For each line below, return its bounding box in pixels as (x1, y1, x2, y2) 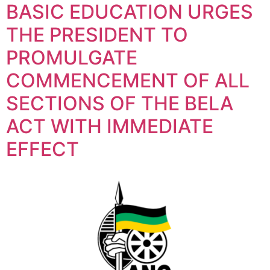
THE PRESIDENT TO (6, 22, 188, 46)
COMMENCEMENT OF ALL (6, 68, 250, 92)
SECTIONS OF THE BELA (6, 91, 233, 115)
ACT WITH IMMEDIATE (6, 114, 213, 138)
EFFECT (6, 137, 79, 161)
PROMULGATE (6, 45, 137, 69)
